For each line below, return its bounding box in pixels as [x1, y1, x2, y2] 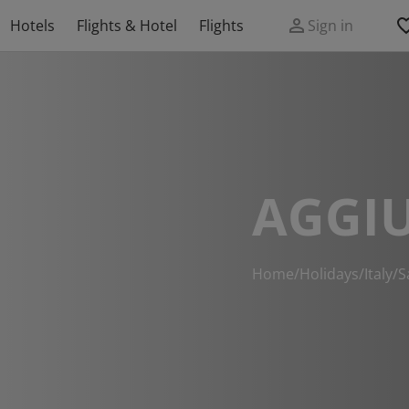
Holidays [299, 264, 359, 284]
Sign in [308, 16, 353, 36]
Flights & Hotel [77, 16, 177, 36]
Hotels [10, 16, 55, 36]
